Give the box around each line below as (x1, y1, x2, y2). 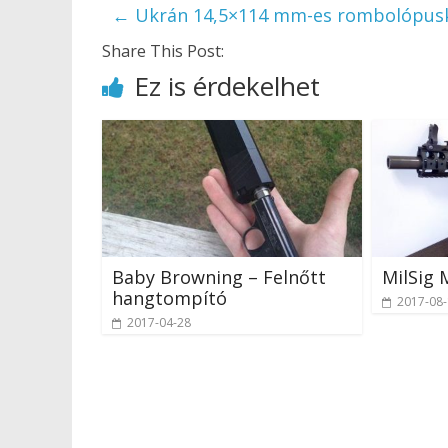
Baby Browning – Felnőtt (112, 264, 326, 289)
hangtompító (112, 285, 227, 310)
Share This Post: (102, 40, 224, 62)
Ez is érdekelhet (134, 68, 320, 104)
